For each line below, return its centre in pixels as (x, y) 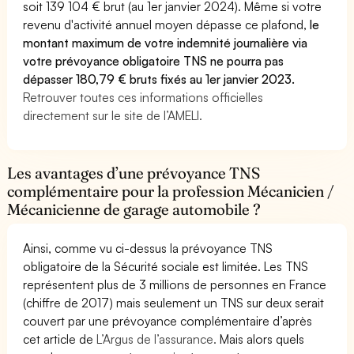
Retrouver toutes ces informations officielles (143, 97)
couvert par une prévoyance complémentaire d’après (168, 320)
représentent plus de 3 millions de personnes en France (175, 284)
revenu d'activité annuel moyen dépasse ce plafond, (167, 24)
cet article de (60, 339)
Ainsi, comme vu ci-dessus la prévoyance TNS (148, 248)
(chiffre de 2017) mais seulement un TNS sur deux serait (174, 302)
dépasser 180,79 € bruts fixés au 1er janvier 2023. (159, 79)
